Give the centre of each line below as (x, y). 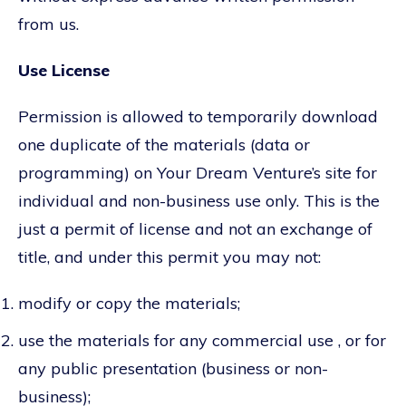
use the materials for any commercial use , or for (202, 340)
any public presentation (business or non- (173, 368)
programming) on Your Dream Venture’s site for (198, 172)
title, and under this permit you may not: (169, 256)
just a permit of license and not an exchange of (195, 228)
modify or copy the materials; (129, 303)
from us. (48, 24)
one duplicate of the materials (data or (164, 144)
